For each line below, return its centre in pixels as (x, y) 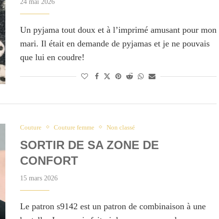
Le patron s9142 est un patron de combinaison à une (113, 206)
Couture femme (74, 127)
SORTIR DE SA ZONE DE (89, 145)
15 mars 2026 (39, 178)
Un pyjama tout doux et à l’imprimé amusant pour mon (118, 30)
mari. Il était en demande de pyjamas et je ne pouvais (115, 44)
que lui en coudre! (52, 57)
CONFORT (49, 160)
